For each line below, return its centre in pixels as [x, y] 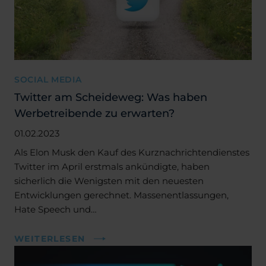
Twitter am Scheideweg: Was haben [111, 97]
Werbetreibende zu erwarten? [94, 113]
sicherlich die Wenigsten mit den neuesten [109, 180]
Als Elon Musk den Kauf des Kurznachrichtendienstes [132, 152]
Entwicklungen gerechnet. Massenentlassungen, [121, 195]
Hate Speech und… [56, 209]
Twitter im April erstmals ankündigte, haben [112, 166]
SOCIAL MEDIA [48, 79]
